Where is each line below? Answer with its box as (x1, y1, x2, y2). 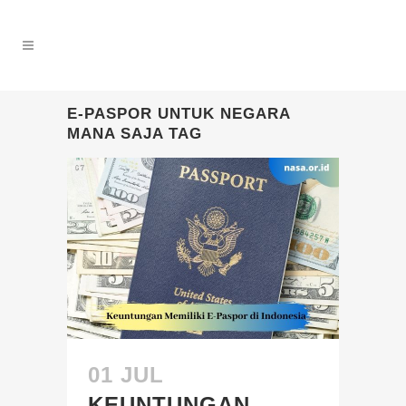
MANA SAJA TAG (67, 125, 202, 142)
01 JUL (88, 362, 164, 387)
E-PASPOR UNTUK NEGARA (67, 105, 290, 122)
